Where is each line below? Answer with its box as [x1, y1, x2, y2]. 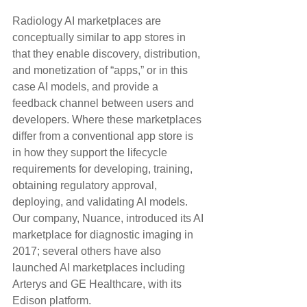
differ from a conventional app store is [12, 130, 196, 143]
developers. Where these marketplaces [12, 114, 204, 126]
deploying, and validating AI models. [12, 196, 191, 208]
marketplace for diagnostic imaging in [12, 229, 196, 241]
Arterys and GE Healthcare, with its [12, 278, 184, 291]
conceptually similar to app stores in [12, 32, 188, 44]
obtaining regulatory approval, [12, 180, 160, 192]
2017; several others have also [12, 245, 164, 258]
